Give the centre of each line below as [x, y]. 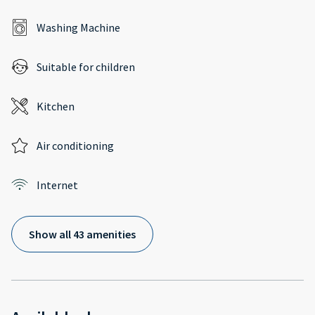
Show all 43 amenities [82, 234]
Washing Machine [78, 27]
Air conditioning [75, 145]
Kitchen [56, 106]
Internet [57, 185]
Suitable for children [86, 66]
